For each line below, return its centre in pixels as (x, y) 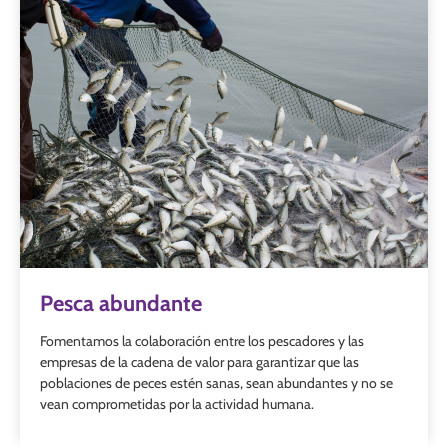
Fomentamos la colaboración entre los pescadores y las (202, 340)
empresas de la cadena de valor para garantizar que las (199, 361)
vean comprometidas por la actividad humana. (177, 403)
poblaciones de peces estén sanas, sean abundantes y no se (216, 382)
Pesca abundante (121, 303)
